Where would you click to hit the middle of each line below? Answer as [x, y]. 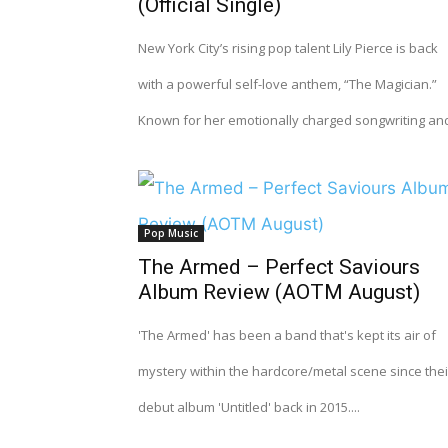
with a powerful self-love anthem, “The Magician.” [287, 84]
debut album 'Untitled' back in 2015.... [249, 407]
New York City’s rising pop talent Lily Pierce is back [288, 48]
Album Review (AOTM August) [279, 292]
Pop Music [171, 233]
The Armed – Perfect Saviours [279, 267]
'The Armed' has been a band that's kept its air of [287, 335]
